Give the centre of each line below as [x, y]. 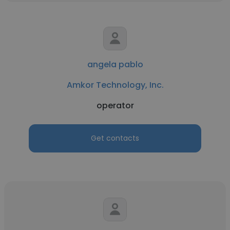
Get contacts [115, 138]
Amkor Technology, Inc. [115, 85]
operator [115, 106]
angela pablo [115, 64]
